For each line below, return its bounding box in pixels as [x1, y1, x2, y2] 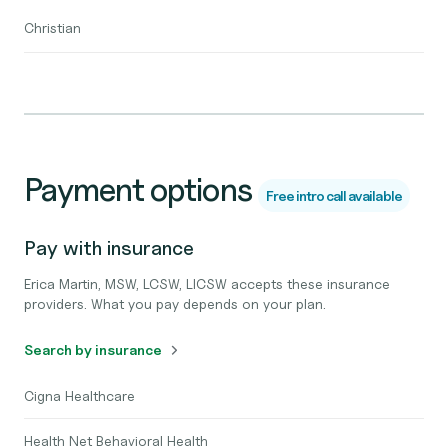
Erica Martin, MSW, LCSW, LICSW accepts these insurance [24, 275, 390, 292]
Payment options [24, 170, 252, 209]
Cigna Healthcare [24, 387, 135, 404]
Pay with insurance [24, 236, 194, 260]
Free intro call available [265, 187, 402, 204]
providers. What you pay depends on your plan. [24, 295, 326, 312]
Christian [24, 19, 81, 36]
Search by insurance [24, 341, 162, 358]
